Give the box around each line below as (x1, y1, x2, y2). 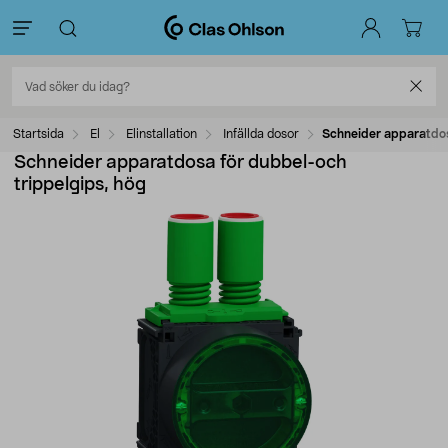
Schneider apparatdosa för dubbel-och (14, 154, 347, 172)
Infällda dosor (223, 128, 299, 140)
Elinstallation (126, 128, 197, 140)
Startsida (13, 128, 64, 140)
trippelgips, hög (14, 176, 146, 194)
